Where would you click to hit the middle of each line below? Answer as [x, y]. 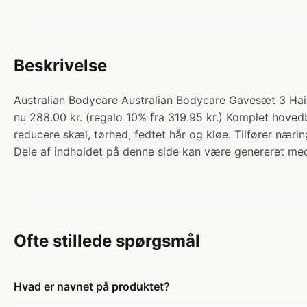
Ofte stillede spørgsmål [107, 241]
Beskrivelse [60, 66]
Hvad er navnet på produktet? [92, 287]
